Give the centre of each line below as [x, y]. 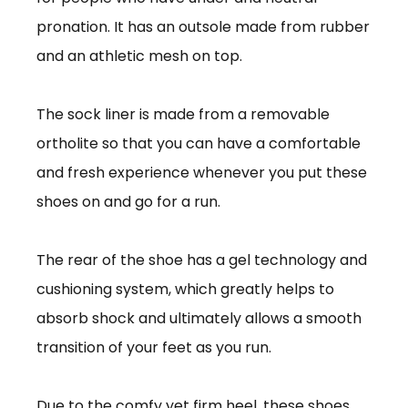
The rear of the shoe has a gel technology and [202, 260]
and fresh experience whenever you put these [202, 172]
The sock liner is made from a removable [183, 114]
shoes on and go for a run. [128, 201]
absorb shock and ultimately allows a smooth [199, 318]
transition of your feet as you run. [156, 347]
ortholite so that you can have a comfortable [199, 143]
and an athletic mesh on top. [141, 56]
